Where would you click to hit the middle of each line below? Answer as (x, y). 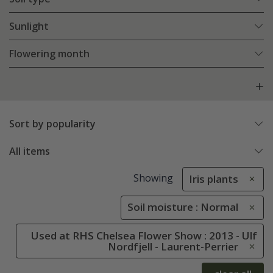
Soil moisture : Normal (183, 207)
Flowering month (49, 54)
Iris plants (214, 179)
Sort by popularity (52, 124)
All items (30, 151)
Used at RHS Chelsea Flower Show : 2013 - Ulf (144, 235)
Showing (153, 178)
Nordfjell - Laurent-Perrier (173, 246)
